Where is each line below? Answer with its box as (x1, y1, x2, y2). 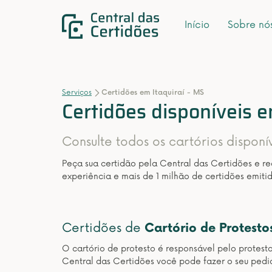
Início (185, 19, 209, 32)
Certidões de (62, 221, 144, 236)
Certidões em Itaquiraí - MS (101, 88, 204, 97)
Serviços (62, 88, 92, 97)
